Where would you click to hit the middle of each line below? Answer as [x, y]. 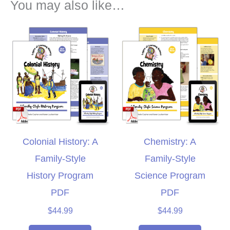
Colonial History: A [60, 141]
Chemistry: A [170, 141]
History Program [60, 175]
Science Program [170, 175]
